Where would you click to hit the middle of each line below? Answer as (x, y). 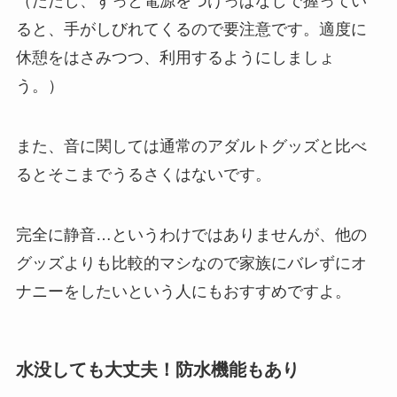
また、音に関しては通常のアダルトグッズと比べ (191, 147)
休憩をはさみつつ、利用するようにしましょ (175, 58)
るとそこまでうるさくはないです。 (143, 175)
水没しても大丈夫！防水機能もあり (157, 370)
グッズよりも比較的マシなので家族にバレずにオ (191, 264)
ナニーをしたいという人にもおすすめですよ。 (183, 292)
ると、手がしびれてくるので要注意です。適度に (191, 30)
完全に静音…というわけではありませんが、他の (191, 235)
